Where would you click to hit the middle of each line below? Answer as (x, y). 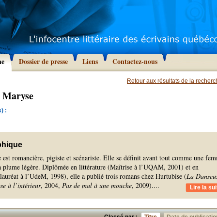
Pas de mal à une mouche (97, 185)
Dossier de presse (43, 61)
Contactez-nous (135, 61)
